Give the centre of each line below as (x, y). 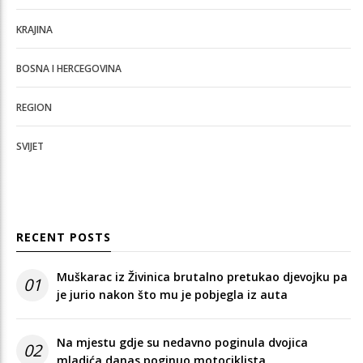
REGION (34, 107)
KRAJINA (34, 29)
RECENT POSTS (64, 237)
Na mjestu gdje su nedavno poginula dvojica (182, 342)
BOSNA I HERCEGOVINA (69, 68)
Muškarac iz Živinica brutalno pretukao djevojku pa (202, 276)
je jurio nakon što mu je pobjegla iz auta (172, 294)
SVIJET (30, 146)
